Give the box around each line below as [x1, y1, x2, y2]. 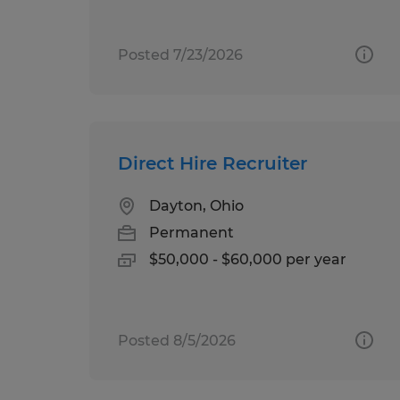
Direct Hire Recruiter [118, 152, 307, 174]
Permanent [149, 223, 234, 241]
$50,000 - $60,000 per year [149, 250, 346, 268]
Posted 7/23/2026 [118, 46, 243, 63]
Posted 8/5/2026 [118, 331, 236, 349]
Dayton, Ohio [149, 196, 244, 214]
